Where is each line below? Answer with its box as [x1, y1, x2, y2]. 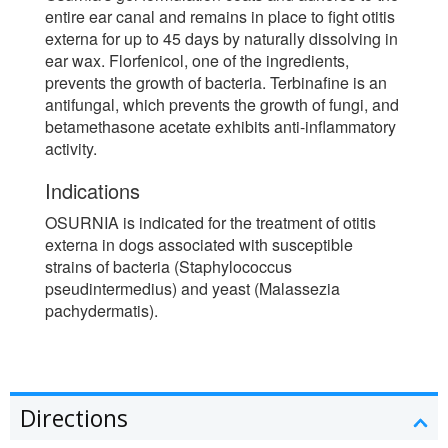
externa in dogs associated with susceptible [45, 232, 353, 256]
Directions [20, 401, 128, 434]
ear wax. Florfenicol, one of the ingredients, [45, 48, 349, 72]
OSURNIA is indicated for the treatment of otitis [45, 210, 376, 234]
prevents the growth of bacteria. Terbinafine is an [45, 70, 387, 94]
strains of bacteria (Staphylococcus [45, 254, 292, 278]
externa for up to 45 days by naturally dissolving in [45, 26, 398, 50]
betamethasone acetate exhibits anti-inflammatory [45, 114, 396, 138]
